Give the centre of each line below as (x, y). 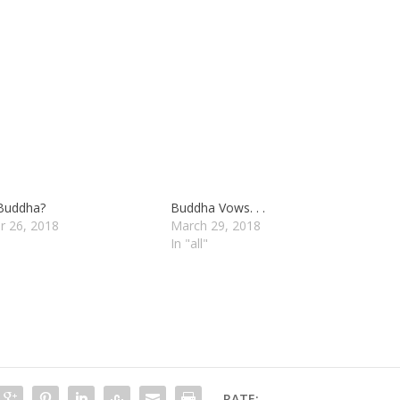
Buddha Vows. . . (217, 208)
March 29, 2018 (215, 226)
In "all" (189, 244)
